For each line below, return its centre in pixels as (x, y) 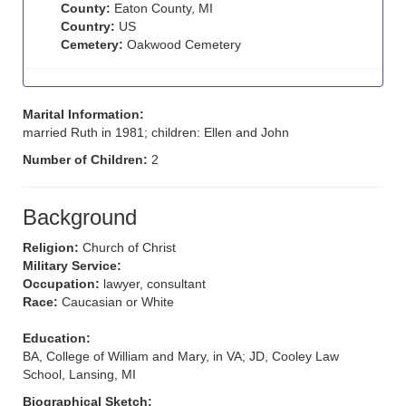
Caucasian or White (116, 302)
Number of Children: (87, 159)
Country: (88, 26)
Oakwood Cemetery (182, 44)
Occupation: (61, 284)
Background (80, 217)
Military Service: (72, 266)
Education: (57, 338)
